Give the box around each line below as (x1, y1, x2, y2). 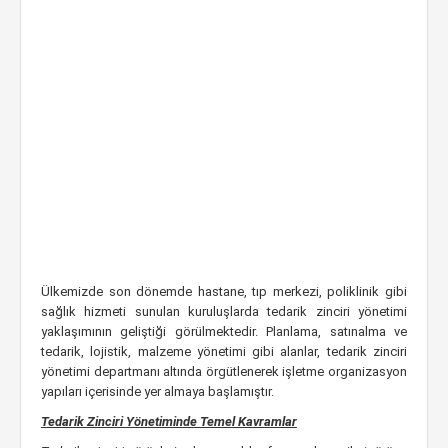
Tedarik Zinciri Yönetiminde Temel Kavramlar (41, 414, 297, 429)
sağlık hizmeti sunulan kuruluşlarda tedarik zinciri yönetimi (41, 304, 407, 319)
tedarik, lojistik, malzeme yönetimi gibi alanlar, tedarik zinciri (41, 344, 407, 359)
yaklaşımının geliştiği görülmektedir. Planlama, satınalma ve (41, 324, 407, 339)
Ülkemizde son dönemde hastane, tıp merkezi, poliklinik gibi (41, 284, 407, 299)
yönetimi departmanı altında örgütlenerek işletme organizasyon (41, 364, 407, 379)
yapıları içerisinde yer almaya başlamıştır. (41, 384, 274, 399)
